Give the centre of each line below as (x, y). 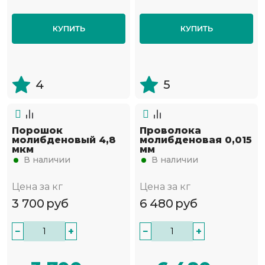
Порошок (37, 131)
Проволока (170, 131)
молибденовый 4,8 (64, 140)
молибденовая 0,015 (196, 140)
